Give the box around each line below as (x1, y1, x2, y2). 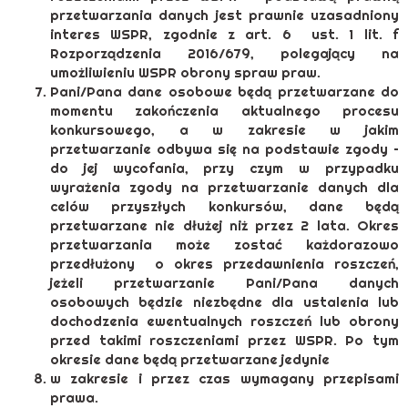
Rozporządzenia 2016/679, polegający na (50, 45, 399, 63)
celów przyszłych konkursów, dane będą (50, 198, 399, 216)
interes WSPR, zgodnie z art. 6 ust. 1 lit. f (50, 25, 399, 44)
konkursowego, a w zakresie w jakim (50, 121, 399, 139)
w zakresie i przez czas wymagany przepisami (50, 370, 399, 388)
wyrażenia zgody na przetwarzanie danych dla (50, 178, 399, 197)
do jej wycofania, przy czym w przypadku (50, 159, 399, 178)
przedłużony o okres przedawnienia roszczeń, (50, 255, 399, 273)
